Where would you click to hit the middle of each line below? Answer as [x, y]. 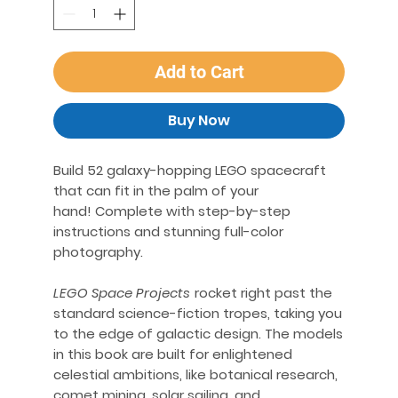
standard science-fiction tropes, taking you [198, 313]
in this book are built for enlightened [173, 354]
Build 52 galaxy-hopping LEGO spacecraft [190, 170]
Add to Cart [199, 72]
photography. [100, 252]
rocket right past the [262, 293]
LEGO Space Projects [122, 293]
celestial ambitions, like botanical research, [195, 374]
